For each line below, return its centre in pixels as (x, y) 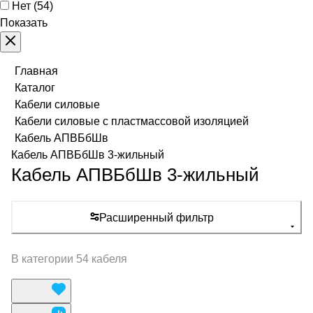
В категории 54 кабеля (69, 259)
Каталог (35, 88)
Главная (36, 71)
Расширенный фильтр (156, 217)
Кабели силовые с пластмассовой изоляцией (132, 121)
